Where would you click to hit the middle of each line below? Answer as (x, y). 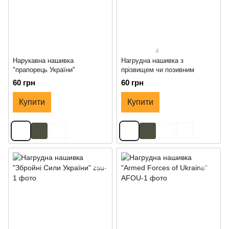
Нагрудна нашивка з (152, 60)
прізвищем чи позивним (158, 70)
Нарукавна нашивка (43, 60)
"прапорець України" (44, 70)
